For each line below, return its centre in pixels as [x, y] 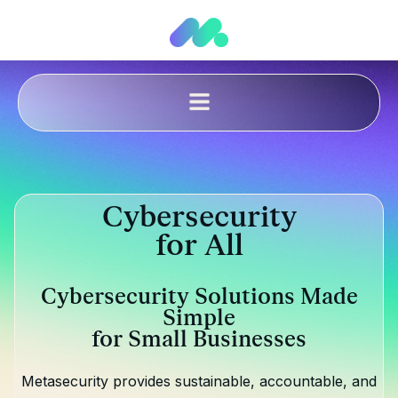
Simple [199, 319]
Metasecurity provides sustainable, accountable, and [199, 382]
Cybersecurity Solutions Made [199, 298]
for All [199, 246]
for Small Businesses [199, 340]
